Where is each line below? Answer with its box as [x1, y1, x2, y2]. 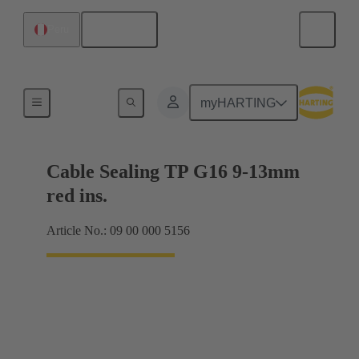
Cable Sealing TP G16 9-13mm [46, 161, 300, 183]
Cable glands [63, 94, 120, 106]
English [103, 22, 147, 37]
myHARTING [200, 95, 276, 110]
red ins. [46, 185, 107, 207]
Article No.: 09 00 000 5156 [46, 224, 190, 238]
